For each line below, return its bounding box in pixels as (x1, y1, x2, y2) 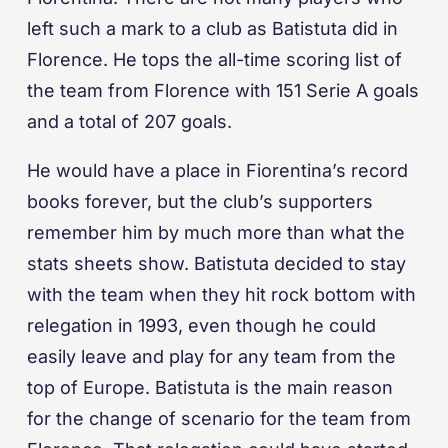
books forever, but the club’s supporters (27, 191, 373, 213)
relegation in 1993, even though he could (27, 315, 376, 337)
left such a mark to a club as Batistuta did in (27, 18, 398, 40)
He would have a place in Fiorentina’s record (27, 160, 408, 182)
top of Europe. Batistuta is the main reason (27, 377, 393, 399)
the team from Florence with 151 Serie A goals (27, 80, 419, 102)
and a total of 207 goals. (27, 111, 237, 133)
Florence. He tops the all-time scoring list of (27, 49, 402, 71)
